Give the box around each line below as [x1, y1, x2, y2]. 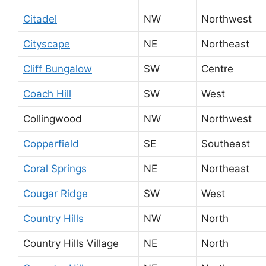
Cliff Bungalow [23, 62, 92, 75]
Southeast [201, 137, 250, 150]
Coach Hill [23, 87, 71, 100]
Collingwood [23, 112, 82, 125]
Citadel [23, 12, 57, 25]
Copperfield [23, 137, 79, 150]
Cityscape [23, 37, 70, 50]
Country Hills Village [23, 237, 119, 249]
